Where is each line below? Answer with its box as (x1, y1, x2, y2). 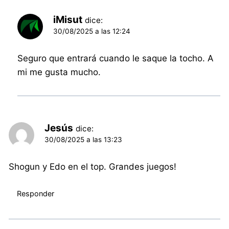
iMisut (53, 14, 83, 26)
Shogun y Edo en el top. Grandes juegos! (9, 162, 177, 172)
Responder (16, 189, 54, 198)
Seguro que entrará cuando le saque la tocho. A (17, 53, 214, 64)
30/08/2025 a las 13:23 (44, 135, 123, 144)
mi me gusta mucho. (17, 67, 101, 78)
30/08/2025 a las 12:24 (53, 27, 131, 36)
